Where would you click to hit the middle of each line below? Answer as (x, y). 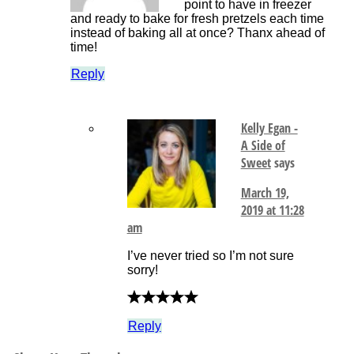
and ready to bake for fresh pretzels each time (197, 19)
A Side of (263, 146)
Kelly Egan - (269, 128)
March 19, (265, 193)
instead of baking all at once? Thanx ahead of (197, 33)
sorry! (142, 270)
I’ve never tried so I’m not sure (210, 256)
